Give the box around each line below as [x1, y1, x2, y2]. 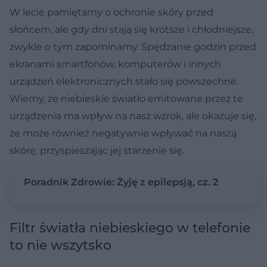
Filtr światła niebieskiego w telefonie [10, 219, 250, 236]
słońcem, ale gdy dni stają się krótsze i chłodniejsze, [10, 23, 253, 35]
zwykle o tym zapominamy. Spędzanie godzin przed [10, 41, 256, 52]
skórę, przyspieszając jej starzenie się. [10, 144, 184, 156]
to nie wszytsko [10, 237, 111, 253]
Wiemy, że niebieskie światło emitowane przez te [10, 92, 243, 104]
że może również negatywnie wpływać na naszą [10, 127, 237, 139]
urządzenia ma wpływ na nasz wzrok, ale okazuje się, [10, 110, 256, 122]
